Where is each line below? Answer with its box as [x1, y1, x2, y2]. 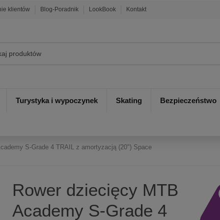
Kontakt [126, 6, 147, 13]
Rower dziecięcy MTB [12, 180, 178, 199]
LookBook [89, 6, 118, 13]
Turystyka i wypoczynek [16, 96, 98, 105]
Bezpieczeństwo [160, 96, 217, 105]
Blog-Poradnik [40, 6, 81, 13]
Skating [116, 96, 142, 105]
